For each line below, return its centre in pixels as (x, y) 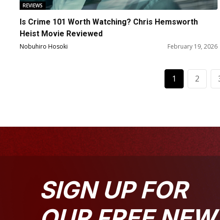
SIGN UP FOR (113, 190)
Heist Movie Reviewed (61, 33)
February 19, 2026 (193, 46)
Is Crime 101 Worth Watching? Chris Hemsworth (109, 22)
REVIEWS (33, 5)
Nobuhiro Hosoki (44, 46)
